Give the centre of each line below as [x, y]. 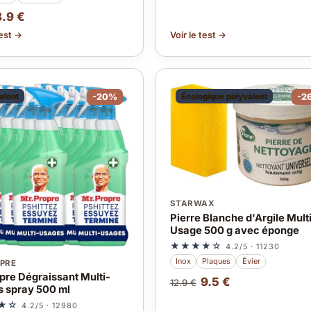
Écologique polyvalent [224, 96]
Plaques [217, 261]
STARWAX [192, 204]
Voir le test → [198, 35]
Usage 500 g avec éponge [234, 230]
